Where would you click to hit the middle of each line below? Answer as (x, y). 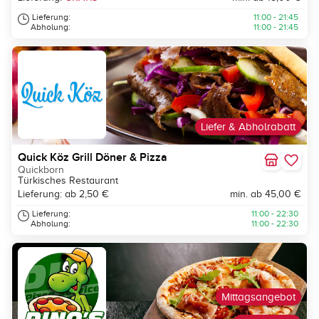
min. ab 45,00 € (266, 194)
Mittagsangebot (258, 297)
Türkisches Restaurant (68, 181)
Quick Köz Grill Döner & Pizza (93, 158)
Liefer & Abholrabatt (248, 127)
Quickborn (41, 170)
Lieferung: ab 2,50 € (63, 194)
